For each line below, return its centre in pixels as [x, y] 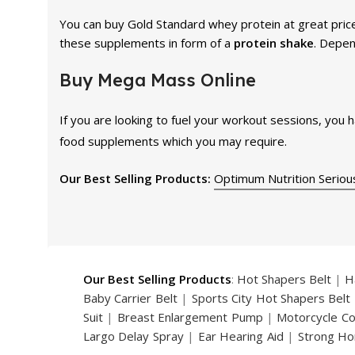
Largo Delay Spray [134, 336]
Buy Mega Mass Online [158, 80]
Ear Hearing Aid [240, 336]
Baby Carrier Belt [130, 298]
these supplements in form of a [147, 42]
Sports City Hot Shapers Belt [271, 298]
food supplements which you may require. [173, 141]
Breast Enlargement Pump [190, 317]
